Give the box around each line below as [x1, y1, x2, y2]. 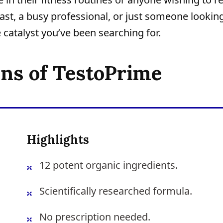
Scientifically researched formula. [39, 184, 192, 198]
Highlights [27, 131, 89, 147]
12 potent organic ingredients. [39, 158, 178, 172]
